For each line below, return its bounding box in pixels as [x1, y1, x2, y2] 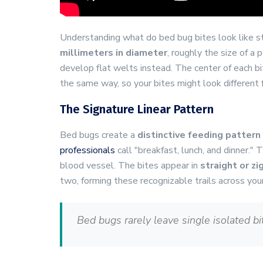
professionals [60, 144, 115, 157]
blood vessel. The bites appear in [60, 159, 200, 172]
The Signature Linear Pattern [60, 102, 214, 116]
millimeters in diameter [60, 46, 167, 59]
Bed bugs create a [60, 129, 137, 141]
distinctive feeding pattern [137, 129, 261, 141]
